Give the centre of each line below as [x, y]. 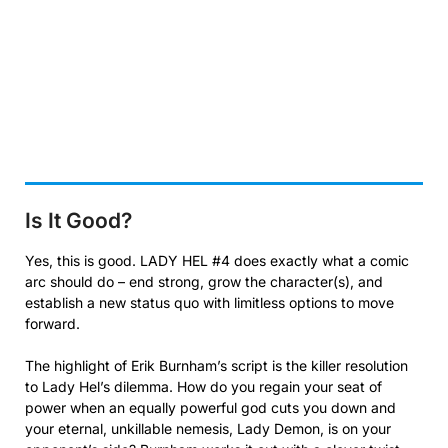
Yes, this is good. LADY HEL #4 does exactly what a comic [217, 260]
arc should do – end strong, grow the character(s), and [204, 281]
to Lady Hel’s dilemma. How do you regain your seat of [203, 386]
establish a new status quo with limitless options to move [209, 302]
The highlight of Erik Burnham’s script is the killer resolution [216, 365]
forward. [52, 323]
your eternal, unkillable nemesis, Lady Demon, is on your [208, 428]
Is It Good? [78, 220]
